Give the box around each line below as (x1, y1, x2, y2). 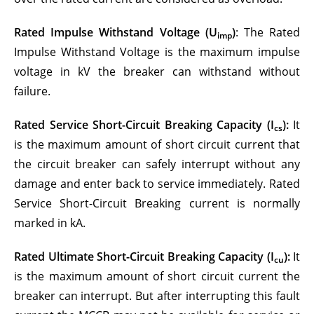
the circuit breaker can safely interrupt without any (14, 156, 300, 172)
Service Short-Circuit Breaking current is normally (14, 196, 300, 211)
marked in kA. (14, 215, 86, 231)
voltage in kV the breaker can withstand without (14, 64, 300, 79)
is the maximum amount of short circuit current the (14, 268, 300, 284)
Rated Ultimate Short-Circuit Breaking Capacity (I (14, 249, 274, 264)
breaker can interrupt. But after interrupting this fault (14, 288, 300, 303)
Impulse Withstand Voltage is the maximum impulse (14, 44, 300, 60)
